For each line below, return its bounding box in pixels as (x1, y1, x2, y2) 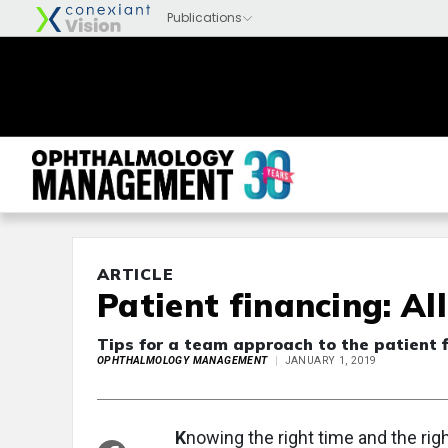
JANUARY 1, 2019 (284, 354, 377, 367)
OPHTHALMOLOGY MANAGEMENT (97, 354, 268, 367)
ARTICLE (97, 264, 174, 284)
